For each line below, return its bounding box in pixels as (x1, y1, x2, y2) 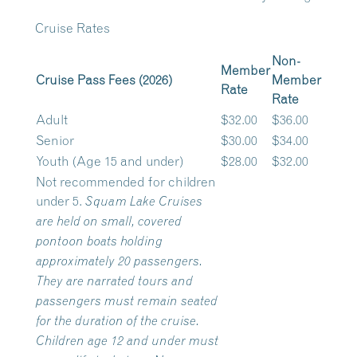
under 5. (36, 193, 85, 209)
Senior (36, 132, 74, 148)
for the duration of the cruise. (36, 313, 199, 328)
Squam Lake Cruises (85, 194, 202, 209)
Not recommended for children (36, 174, 216, 190)
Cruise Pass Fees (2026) (36, 72, 172, 88)
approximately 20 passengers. (36, 253, 202, 269)
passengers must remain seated (36, 293, 218, 308)
